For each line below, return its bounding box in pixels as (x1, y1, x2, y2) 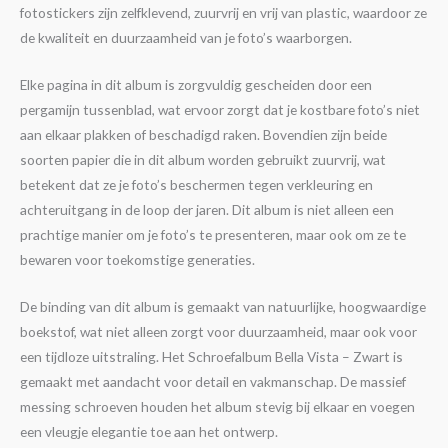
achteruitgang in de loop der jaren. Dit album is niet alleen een (20, 200, 394, 218)
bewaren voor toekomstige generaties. (20, 250, 255, 268)
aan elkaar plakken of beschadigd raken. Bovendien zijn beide (20, 125, 387, 143)
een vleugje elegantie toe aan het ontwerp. (20, 422, 278, 440)
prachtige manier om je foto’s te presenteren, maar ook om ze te (20, 225, 406, 243)
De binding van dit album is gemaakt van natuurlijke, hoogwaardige (20, 297, 426, 315)
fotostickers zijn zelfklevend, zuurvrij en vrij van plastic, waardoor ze (20, 3, 427, 21)
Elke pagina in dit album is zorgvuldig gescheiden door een (20, 75, 372, 93)
